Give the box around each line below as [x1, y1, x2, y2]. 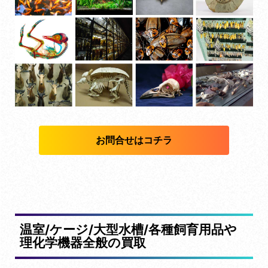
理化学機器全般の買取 [20, 234, 146, 250]
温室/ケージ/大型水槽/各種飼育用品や [20, 221, 237, 237]
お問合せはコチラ [95, 133, 172, 146]
